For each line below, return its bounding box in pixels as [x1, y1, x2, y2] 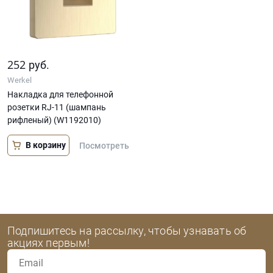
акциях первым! [7, 236, 90, 249]
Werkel [7, 75, 32, 85]
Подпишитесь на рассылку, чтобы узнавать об [7, 224, 247, 237]
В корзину [25, 140, 66, 151]
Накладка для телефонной [7, 89, 113, 99]
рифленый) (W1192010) [7, 115, 101, 125]
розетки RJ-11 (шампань [7, 102, 106, 112]
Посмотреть [79, 140, 129, 151]
